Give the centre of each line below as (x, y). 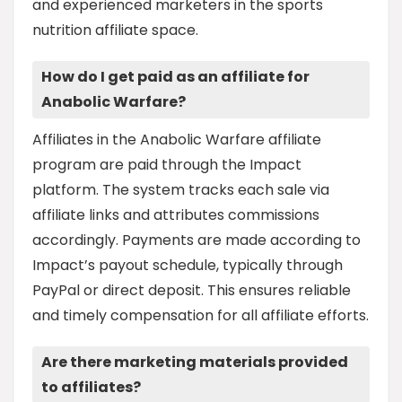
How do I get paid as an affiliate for (175, 77)
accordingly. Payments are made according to (197, 240)
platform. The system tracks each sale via (181, 190)
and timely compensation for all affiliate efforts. (201, 316)
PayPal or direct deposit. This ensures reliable (192, 291)
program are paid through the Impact (167, 165)
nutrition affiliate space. (115, 31)
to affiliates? (91, 388)
